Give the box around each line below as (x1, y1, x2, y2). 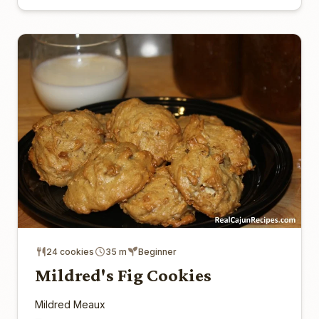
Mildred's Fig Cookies (35, 265, 211, 286)
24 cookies (46, 246, 94, 258)
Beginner (138, 246, 177, 258)
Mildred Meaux (35, 298, 105, 311)
